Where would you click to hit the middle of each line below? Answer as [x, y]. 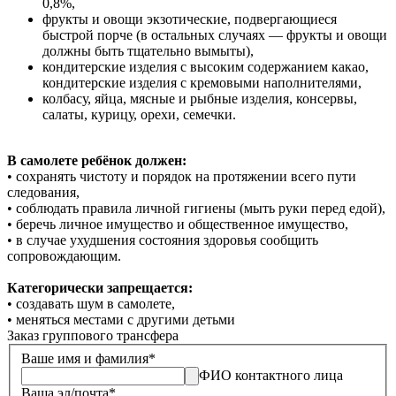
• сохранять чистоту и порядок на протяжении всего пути [182, 177]
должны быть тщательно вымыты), [148, 51]
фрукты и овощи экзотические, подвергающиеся [190, 19]
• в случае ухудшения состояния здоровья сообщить [163, 240]
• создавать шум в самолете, [91, 304]
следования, [43, 193]
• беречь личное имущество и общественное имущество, [178, 225]
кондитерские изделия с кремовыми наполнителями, [202, 83]
